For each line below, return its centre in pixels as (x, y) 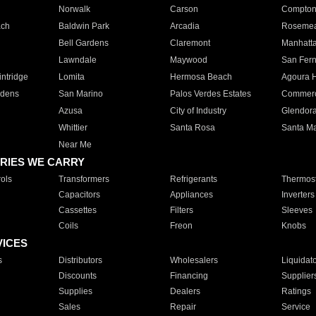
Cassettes (77, 210)
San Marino (80, 94)
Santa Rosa (192, 128)
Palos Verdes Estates (210, 94)
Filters (181, 210)
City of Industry (198, 111)
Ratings (296, 291)
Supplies (75, 291)
